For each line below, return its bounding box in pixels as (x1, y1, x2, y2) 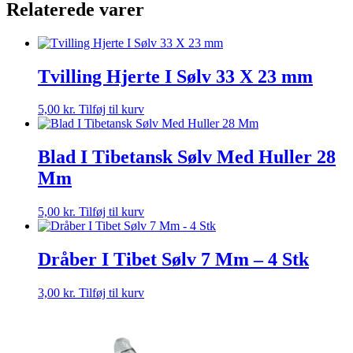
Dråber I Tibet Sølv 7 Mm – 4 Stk (38, 249, 309, 270)
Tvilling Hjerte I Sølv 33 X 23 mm (38, 65, 313, 87)
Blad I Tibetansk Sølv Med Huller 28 (38, 147, 336, 168)
